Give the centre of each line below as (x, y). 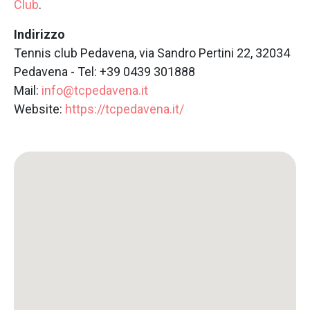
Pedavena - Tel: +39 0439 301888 (104, 72)
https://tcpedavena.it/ (125, 109)
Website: (39, 109)
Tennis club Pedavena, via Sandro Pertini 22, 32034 (152, 53)
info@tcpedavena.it (95, 90)
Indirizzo (39, 34)
